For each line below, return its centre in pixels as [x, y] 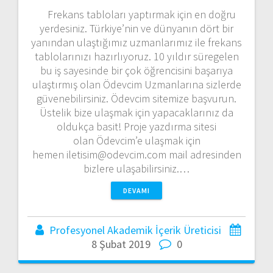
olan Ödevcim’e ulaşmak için [136, 141]
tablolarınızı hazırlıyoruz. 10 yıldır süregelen [136, 57]
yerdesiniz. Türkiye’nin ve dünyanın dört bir [136, 29]
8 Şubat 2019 [121, 244]
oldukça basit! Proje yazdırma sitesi [136, 127]
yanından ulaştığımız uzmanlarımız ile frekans [136, 43]
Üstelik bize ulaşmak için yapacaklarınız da [136, 113]
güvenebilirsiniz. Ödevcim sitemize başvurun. [136, 99]
